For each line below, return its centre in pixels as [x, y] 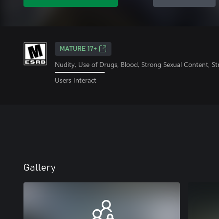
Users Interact [76, 80]
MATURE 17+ [78, 49]
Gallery [40, 167]
